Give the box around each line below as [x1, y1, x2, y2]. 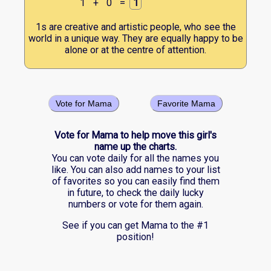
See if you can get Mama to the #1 [62, 219, 209, 231]
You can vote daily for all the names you [52, 152, 219, 164]
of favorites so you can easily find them [51, 175, 220, 187]
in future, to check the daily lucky [67, 186, 204, 198]
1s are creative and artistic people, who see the [35, 21, 236, 33]
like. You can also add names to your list [51, 163, 220, 175]
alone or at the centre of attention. [65, 44, 206, 56]
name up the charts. [94, 140, 177, 152]
